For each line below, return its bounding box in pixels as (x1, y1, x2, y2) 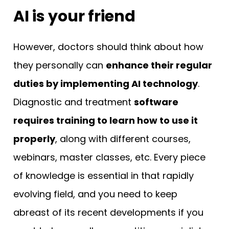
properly (13, 132, 55, 145)
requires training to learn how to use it (13, 113, 198, 127)
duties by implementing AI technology (13, 77, 198, 90)
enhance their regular (106, 58, 212, 72)
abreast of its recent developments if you (13, 205, 203, 219)
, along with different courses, (55, 132, 191, 145)
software (134, 95, 178, 108)
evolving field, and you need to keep (13, 187, 177, 200)
